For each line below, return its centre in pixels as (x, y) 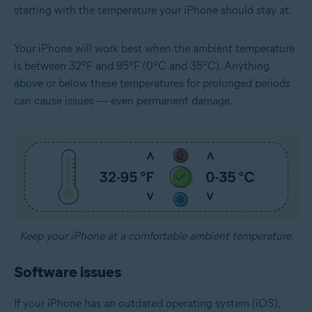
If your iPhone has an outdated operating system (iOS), (147, 303)
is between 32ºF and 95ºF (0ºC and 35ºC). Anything (142, 65)
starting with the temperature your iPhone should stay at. (153, 10)
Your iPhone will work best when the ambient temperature (154, 48)
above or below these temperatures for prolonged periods (152, 83)
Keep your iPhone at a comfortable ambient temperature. (156, 235)
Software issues (68, 272)
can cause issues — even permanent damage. (123, 100)
